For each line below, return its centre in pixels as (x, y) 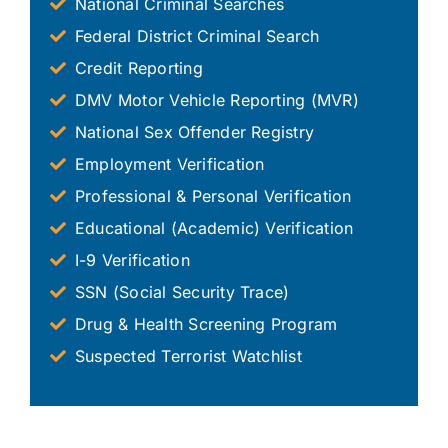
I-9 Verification (132, 259)
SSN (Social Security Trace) (182, 291)
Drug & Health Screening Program (206, 323)
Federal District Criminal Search (197, 35)
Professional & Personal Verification (213, 195)
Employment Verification (169, 163)
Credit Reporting (138, 67)
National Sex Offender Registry (194, 131)
